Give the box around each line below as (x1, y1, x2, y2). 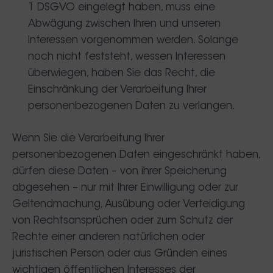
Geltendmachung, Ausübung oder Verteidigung (12, 199, 245, 210)
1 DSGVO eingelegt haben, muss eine (27, 2, 215, 13)
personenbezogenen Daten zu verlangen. (27, 101, 235, 112)
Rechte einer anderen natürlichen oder (12, 232, 205, 243)
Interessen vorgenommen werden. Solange (27, 35, 238, 46)
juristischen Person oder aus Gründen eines (12, 248, 227, 259)
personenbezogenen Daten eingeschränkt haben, (12, 149, 260, 160)
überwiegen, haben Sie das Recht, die (27, 68, 215, 79)
